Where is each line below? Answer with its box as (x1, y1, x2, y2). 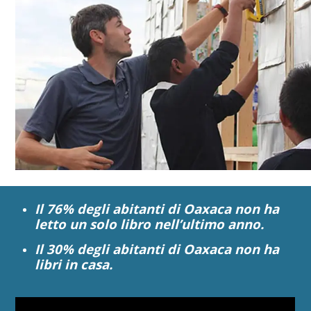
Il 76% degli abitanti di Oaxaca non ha (34, 199, 279, 217)
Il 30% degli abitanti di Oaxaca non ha (34, 239, 279, 258)
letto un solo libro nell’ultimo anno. (34, 215, 264, 233)
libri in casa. (34, 255, 112, 273)
